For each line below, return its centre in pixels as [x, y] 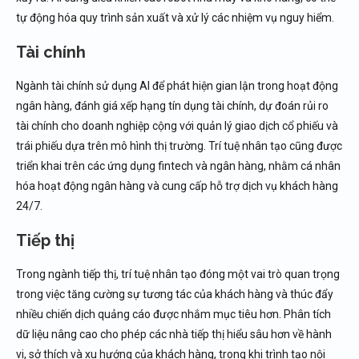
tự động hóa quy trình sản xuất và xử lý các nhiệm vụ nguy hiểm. [175, 18]
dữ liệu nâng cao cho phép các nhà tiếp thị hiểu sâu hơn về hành [174, 334]
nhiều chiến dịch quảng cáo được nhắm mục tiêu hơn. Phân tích [173, 314]
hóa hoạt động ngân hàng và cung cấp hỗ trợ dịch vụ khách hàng [177, 186]
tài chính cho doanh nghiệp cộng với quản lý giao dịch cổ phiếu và [177, 126]
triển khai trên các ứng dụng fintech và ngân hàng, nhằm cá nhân [178, 166]
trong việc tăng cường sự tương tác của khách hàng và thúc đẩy [175, 294]
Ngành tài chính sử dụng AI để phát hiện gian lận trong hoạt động [177, 86]
